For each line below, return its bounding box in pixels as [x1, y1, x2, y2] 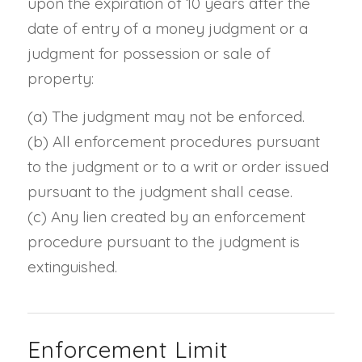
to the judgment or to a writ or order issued [27, 156, 329, 176]
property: [27, 68, 94, 88]
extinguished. [27, 256, 117, 276]
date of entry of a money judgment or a [27, 18, 308, 38]
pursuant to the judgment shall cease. [27, 181, 293, 201]
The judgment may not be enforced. [51, 106, 305, 126]
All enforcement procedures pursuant [52, 131, 320, 151]
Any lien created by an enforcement [50, 206, 305, 226]
